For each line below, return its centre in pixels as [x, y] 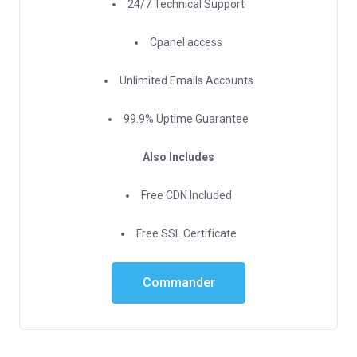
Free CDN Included [186, 195]
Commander [178, 282]
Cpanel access [186, 42]
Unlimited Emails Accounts [186, 80]
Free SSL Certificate [186, 233]
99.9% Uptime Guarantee [186, 119]
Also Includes [178, 157]
